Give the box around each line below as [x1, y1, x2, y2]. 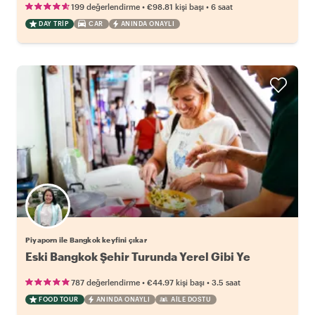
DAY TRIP [39, 19, 68, 27]
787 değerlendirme [71, 277, 140, 287]
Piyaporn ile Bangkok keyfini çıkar [25, 235, 147, 244]
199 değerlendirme [71, 1, 140, 11]
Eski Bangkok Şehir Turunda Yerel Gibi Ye [25, 249, 250, 263]
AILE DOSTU [171, 295, 211, 303]
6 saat [211, 1, 233, 11]
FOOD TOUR [39, 295, 79, 303]
